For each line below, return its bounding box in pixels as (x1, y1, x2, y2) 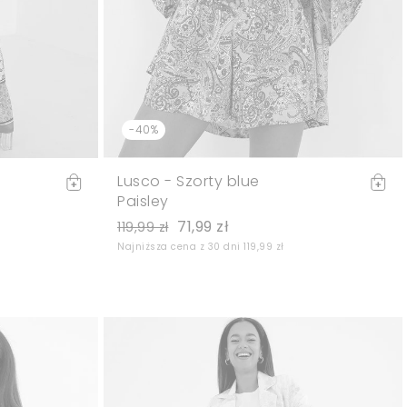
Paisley (117, 190, 169, 212)
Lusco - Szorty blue (117, 170, 260, 192)
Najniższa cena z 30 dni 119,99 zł (117, 239, 284, 253)
